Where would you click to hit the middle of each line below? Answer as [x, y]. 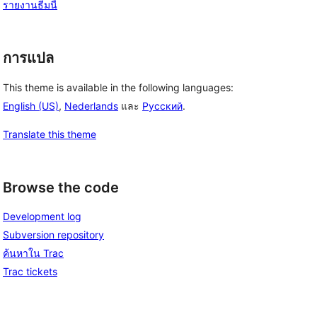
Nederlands [91, 105]
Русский [162, 105]
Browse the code [61, 187]
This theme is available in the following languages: [118, 87]
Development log [42, 217]
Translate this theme [50, 134]
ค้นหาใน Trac [33, 253]
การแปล [28, 58]
